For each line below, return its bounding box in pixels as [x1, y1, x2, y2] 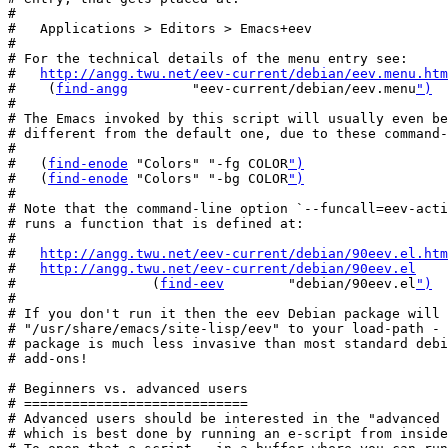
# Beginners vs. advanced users [8, 381, 248, 396]
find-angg [56, 81, 128, 96]
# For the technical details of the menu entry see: [8, 51, 408, 66]
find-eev [160, 276, 224, 291]
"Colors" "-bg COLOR [128, 171, 288, 186]
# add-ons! [8, 351, 88, 366]
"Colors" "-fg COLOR [128, 156, 288, 171]
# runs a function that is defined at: [8, 216, 304, 231]
